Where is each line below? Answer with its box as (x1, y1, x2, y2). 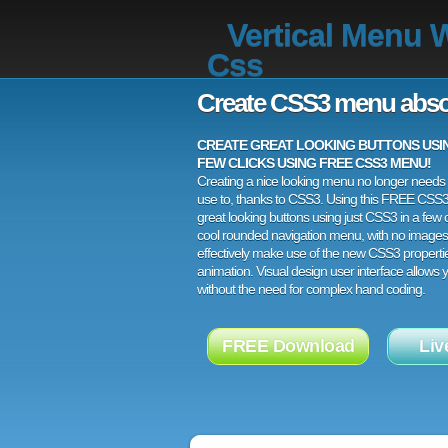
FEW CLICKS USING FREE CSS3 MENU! (197, 155, 431, 171)
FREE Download (222, 336, 355, 356)
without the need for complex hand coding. (197, 281, 425, 297)
